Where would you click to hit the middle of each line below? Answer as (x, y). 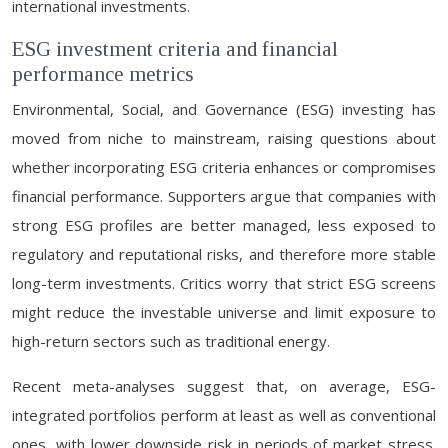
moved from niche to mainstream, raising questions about (224, 138)
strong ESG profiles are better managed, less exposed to (224, 225)
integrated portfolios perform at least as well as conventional (224, 415)
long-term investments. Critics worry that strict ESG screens (224, 283)
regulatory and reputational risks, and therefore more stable (224, 254)
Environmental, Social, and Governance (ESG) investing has (224, 109)
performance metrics (103, 74)
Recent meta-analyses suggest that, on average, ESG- (224, 386)
